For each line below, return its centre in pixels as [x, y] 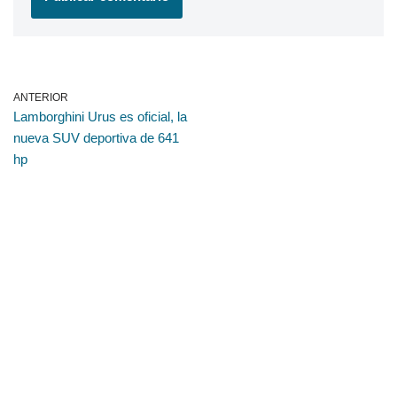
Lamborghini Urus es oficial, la [100, 117]
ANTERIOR [41, 98]
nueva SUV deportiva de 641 [96, 138]
